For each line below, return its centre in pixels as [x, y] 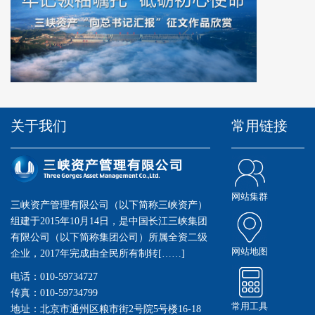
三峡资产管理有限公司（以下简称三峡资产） [109, 205]
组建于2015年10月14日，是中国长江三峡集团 [109, 221]
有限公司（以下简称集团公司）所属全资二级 [109, 238]
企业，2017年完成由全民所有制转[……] [98, 254]
